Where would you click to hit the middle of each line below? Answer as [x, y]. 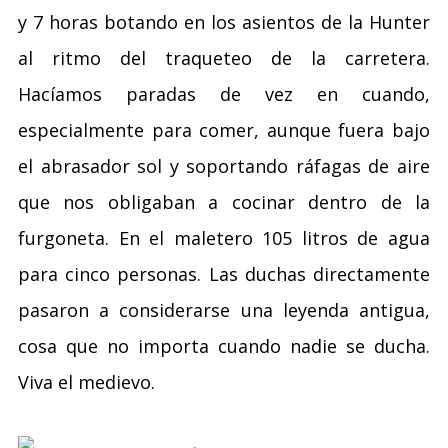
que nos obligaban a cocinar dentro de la [224, 202]
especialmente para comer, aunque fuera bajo [224, 130]
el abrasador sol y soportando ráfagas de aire [224, 166]
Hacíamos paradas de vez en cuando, [224, 94]
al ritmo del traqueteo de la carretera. [224, 58]
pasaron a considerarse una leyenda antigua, [224, 310]
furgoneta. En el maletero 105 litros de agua [224, 238]
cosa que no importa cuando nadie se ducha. [224, 346]
